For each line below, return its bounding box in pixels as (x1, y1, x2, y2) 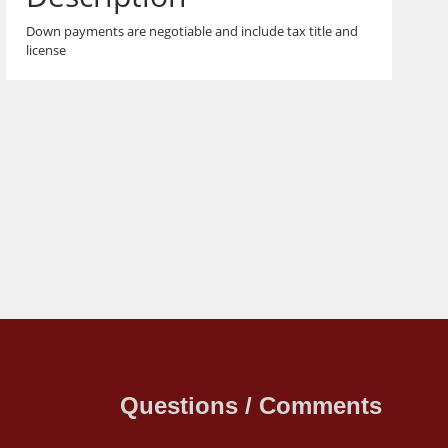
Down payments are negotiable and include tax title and (26, 22, 359, 41)
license (26, 41, 67, 60)
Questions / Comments (120, 391, 383, 419)
